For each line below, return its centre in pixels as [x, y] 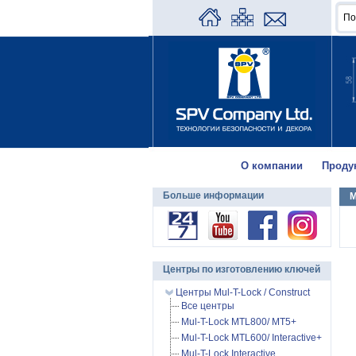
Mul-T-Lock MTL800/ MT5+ [239, 322]
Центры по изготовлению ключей [242, 269]
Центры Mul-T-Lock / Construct [242, 292]
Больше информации [213, 195]
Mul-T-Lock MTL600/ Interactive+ [252, 338]
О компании [271, 166]
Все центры [208, 306]
